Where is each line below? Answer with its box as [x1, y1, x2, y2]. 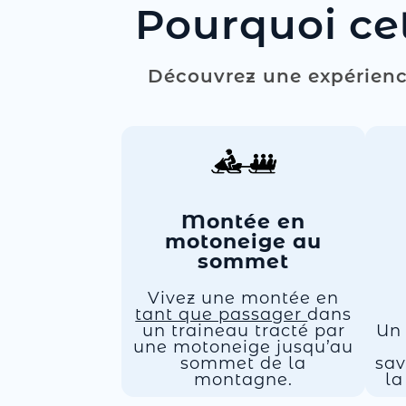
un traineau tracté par [141, 321, 345, 341]
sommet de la [180, 353, 307, 373]
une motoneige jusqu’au [133, 337, 354, 357]
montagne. [194, 370, 294, 390]
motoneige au [165, 229, 323, 254]
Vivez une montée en [148, 288, 340, 308]
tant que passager [135, 304, 308, 324]
